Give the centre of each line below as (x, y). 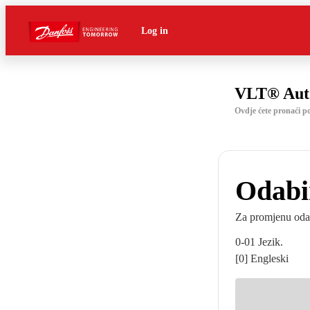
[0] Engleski (262, 258)
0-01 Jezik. (259, 242)
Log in (155, 30)
